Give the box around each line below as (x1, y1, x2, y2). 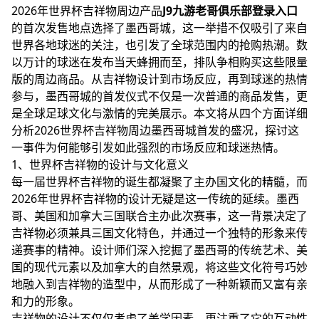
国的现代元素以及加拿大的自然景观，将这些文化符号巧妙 (11, 259, 308, 275)
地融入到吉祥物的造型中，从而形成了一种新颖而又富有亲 (11, 276, 308, 292)
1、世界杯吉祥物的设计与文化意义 (11, 157, 189, 172)
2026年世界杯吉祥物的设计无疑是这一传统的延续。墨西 (11, 191, 299, 206)
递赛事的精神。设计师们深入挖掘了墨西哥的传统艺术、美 (11, 242, 308, 258)
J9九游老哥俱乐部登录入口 (162, 3, 298, 19)
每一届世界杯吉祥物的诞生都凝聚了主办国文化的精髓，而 (11, 174, 308, 189)
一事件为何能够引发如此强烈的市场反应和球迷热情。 (11, 140, 285, 155)
